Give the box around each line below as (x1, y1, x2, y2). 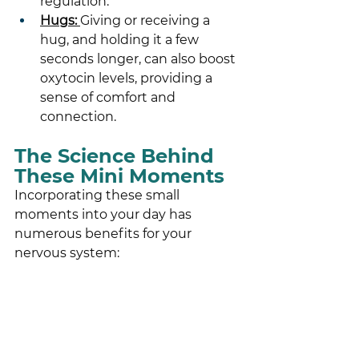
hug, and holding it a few (40, 32, 202, 47)
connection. (40, 109, 116, 124)
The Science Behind (14, 144, 220, 167)
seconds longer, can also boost (40, 51, 239, 67)
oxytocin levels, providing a (40, 71, 216, 86)
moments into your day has (14, 207, 195, 222)
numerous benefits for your (14, 226, 195, 241)
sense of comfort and (40, 90, 179, 105)
